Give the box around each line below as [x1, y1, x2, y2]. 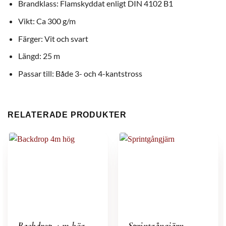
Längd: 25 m [18, 51, 60, 61]
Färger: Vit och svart [18, 33, 88, 43]
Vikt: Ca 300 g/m [18, 16, 76, 26]
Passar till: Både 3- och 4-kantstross [18, 68, 142, 78]
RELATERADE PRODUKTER [8, 110, 127, 119]
